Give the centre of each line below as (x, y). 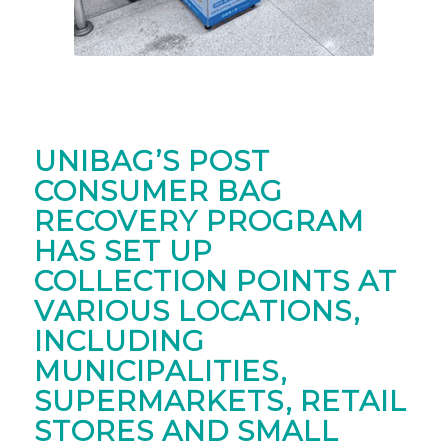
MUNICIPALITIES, (160, 370)
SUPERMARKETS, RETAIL (220, 400)
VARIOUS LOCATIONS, (196, 310)
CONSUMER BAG (158, 190)
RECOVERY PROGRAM (198, 220)
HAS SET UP (123, 250)
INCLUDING (119, 340)
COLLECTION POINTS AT (215, 280)
